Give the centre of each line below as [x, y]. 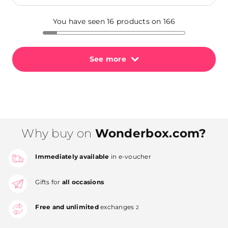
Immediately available [72, 156]
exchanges [117, 207]
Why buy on [58, 134]
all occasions [83, 182]
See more [108, 59]
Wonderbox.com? [151, 134]
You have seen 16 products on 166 [114, 21]
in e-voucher [130, 156]
